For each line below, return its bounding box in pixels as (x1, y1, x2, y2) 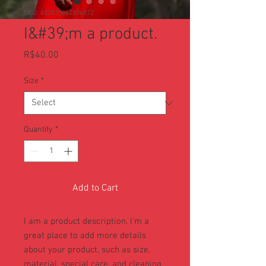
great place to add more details (24, 230, 146, 241)
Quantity (24, 125, 53, 135)
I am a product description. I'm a (24, 216, 149, 227)
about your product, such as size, (24, 245, 150, 255)
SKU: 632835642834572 (24, 9, 94, 17)
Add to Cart (72, 182, 118, 194)
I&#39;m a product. (24, 24, 157, 45)
